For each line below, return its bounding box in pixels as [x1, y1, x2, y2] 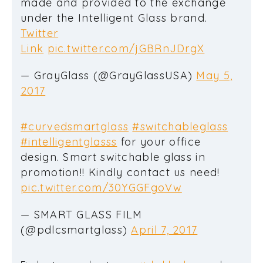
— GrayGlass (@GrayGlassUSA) [21, 68, 197, 82]
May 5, [196, 68, 233, 82]
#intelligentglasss [21, 134, 117, 149]
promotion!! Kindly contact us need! [21, 165, 220, 179]
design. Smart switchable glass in [21, 150, 205, 164]
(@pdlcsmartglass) [21, 222, 131, 237]
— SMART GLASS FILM [21, 207, 143, 221]
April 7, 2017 [131, 222, 198, 237]
